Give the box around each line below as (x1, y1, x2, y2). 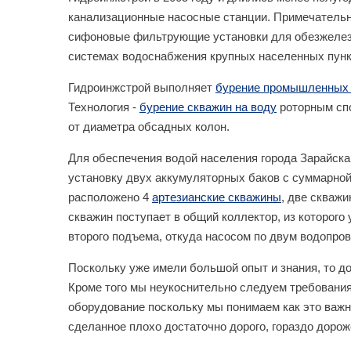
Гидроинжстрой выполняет (68, 80, 215, 94)
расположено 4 (68, 190, 152, 204)
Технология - (68, 100, 139, 114)
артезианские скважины (152, 190, 281, 204)
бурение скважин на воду (139, 100, 277, 114)
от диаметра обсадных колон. (68, 119, 230, 133)
